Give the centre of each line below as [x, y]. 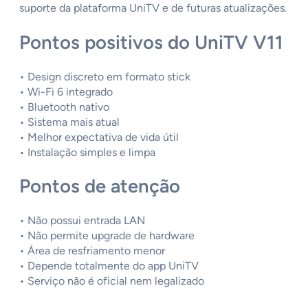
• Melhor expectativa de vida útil [99, 137]
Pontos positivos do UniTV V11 [151, 42]
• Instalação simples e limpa [87, 152]
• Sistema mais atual [69, 122]
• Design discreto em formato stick [105, 76]
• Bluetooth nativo [64, 107]
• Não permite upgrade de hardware [107, 236]
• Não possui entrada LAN [82, 221]
